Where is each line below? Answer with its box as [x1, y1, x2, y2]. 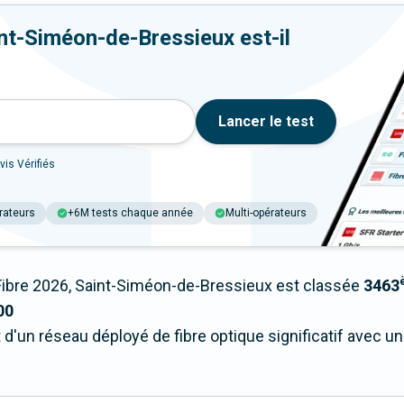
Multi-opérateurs [225, 207, 307, 220]
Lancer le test [218, 113, 314, 131]
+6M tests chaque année [68, 207, 193, 220]
